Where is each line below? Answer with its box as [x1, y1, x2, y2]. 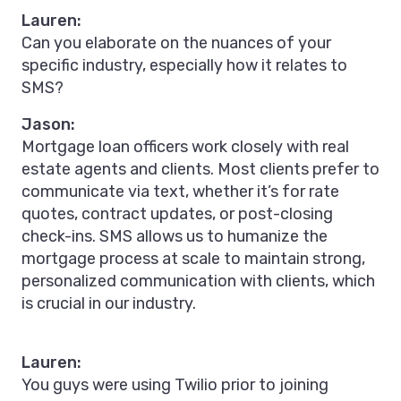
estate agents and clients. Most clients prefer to [21, 159, 380, 180]
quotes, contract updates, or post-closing [21, 204, 333, 225]
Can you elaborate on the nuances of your [21, 33, 331, 54]
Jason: [21, 115, 75, 135]
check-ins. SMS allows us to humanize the [21, 226, 328, 247]
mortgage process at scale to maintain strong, [21, 249, 365, 269]
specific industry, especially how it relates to [21, 55, 347, 76]
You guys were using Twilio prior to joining [21, 375, 328, 396]
